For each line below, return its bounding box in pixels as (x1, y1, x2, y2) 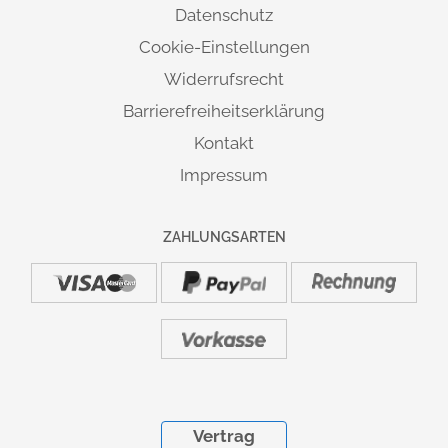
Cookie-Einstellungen (138, 37, 310, 58)
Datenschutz (175, 5, 273, 26)
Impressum (180, 165, 268, 186)
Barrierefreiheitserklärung (123, 101, 325, 122)
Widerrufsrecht (164, 69, 284, 90)
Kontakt (194, 133, 254, 154)
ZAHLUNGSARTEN (162, 228, 286, 246)
